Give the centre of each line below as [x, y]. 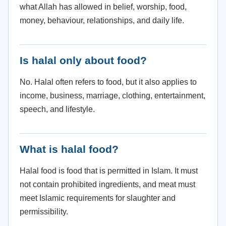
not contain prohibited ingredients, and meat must [107, 184]
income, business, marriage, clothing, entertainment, [112, 96]
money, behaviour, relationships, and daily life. [102, 20]
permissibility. [44, 212]
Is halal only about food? [83, 60]
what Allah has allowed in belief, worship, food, [103, 7]
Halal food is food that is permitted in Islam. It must [109, 171]
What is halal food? [69, 149]
